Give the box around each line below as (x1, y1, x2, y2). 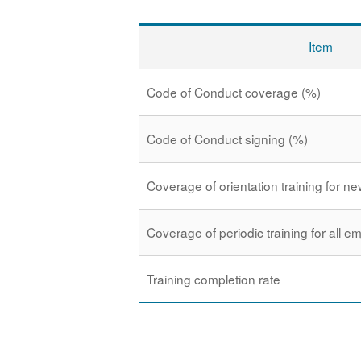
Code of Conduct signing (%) (147, 130, 308, 147)
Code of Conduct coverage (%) (147, 83, 321, 101)
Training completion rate (147, 270, 280, 288)
